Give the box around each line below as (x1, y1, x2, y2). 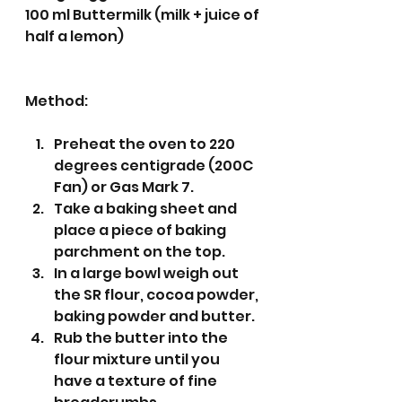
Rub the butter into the (54, 327, 231, 348)
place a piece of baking (54, 219, 229, 240)
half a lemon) (25, 25, 124, 47)
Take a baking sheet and (54, 197, 240, 219)
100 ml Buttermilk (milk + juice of (25, 4, 262, 25)
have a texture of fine (54, 370, 220, 391)
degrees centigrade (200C (54, 154, 256, 176)
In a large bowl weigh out (54, 262, 241, 284)
